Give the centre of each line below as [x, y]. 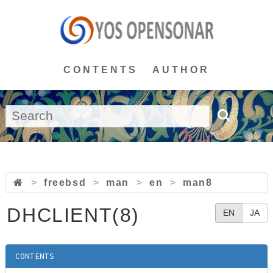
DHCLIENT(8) [73, 215]
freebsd [65, 183]
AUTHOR [181, 70]
